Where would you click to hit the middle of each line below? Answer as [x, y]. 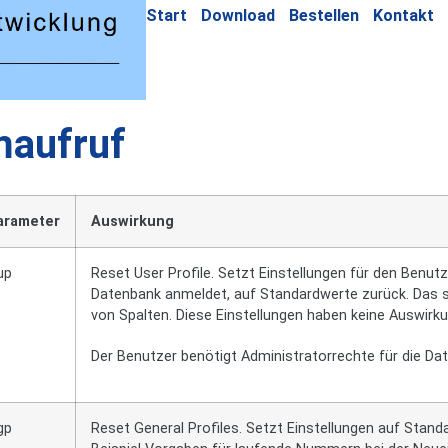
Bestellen [324, 15]
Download [238, 15]
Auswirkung [132, 221]
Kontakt [404, 15]
